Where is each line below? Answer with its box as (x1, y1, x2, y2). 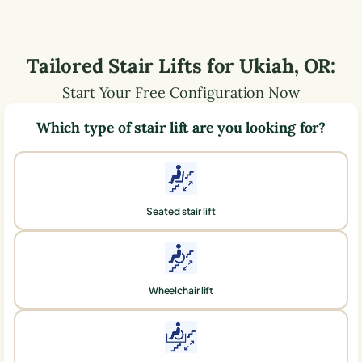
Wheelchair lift (148, 284, 214, 297)
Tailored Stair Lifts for (26, 53, 240, 78)
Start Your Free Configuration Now (62, 82, 300, 102)
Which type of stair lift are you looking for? (36, 117, 326, 137)
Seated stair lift (146, 204, 216, 217)
